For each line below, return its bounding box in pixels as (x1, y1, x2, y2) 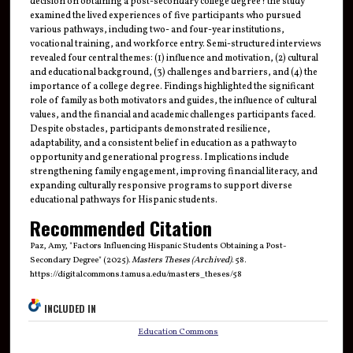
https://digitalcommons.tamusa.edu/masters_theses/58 (29, 268, 242, 281)
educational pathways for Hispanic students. (29, 194, 217, 207)
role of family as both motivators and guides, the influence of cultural (29, 95, 317, 108)
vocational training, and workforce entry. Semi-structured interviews (29, 38, 321, 51)
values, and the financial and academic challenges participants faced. (29, 109, 316, 122)
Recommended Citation (29, 213, 212, 242)
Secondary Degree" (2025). (29, 254, 132, 266)
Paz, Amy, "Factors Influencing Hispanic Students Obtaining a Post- (29, 240, 287, 252)
